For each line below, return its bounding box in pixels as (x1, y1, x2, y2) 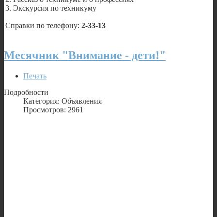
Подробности (4, 88, 48, 96)
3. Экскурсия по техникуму (5, 3, 96, 12)
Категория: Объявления (23, 96, 102, 105)
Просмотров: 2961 (23, 105, 83, 114)
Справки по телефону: (5, 21, 81, 30)
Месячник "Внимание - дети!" (4, 48, 166, 62)
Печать (23, 71, 46, 80)
